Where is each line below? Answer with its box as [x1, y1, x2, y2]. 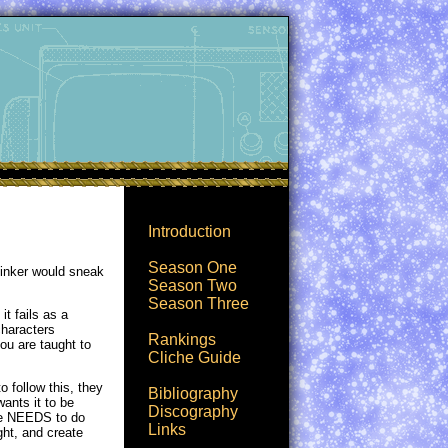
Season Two [148, 277, 237, 294]
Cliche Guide [148, 349, 241, 366]
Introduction [148, 223, 231, 240]
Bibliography [148, 385, 238, 402]
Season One [148, 259, 237, 276]
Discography [148, 403, 238, 420]
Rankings [148, 331, 216, 348]
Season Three [148, 295, 249, 312]
